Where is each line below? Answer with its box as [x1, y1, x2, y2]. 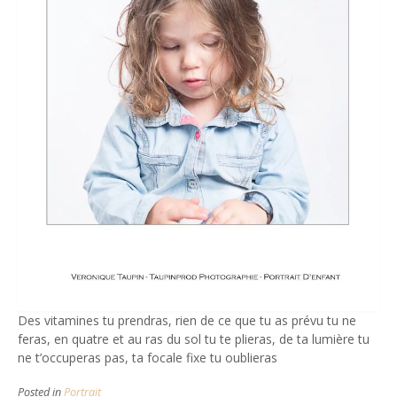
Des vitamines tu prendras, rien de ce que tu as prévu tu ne [18, 311, 356, 329]
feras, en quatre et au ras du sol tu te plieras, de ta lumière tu [18, 330, 370, 347]
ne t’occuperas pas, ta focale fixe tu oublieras [18, 348, 281, 366]
